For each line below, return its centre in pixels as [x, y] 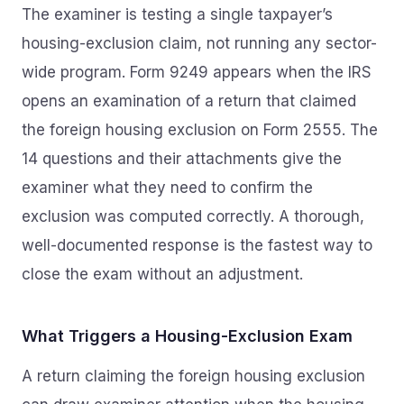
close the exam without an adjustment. [162, 274]
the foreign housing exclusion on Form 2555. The [200, 130]
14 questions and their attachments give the [182, 159]
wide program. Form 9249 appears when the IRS [197, 72]
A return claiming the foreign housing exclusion [193, 376]
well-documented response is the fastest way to [197, 245]
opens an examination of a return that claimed [189, 101]
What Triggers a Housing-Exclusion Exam [187, 336]
